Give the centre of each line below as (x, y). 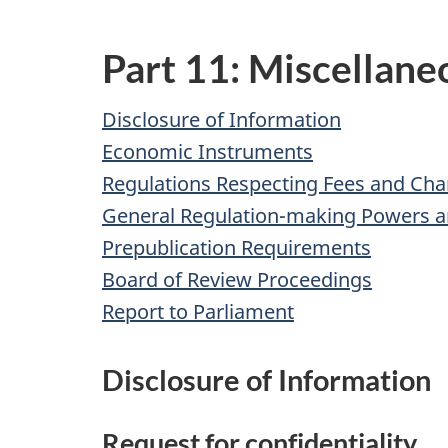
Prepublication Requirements (236, 247)
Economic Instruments (207, 151)
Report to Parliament (198, 311)
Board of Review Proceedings (237, 279)
